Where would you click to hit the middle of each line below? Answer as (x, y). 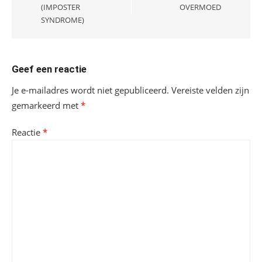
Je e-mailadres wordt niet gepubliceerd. (90, 90)
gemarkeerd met (46, 105)
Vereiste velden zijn (210, 90)
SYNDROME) (63, 20)
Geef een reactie (49, 69)
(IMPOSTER (61, 7)
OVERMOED (200, 7)
